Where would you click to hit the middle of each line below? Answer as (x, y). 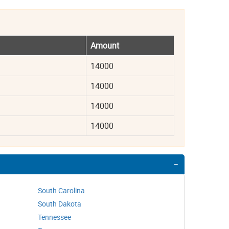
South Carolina (61, 190)
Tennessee (54, 217)
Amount (105, 45)
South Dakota (60, 204)
